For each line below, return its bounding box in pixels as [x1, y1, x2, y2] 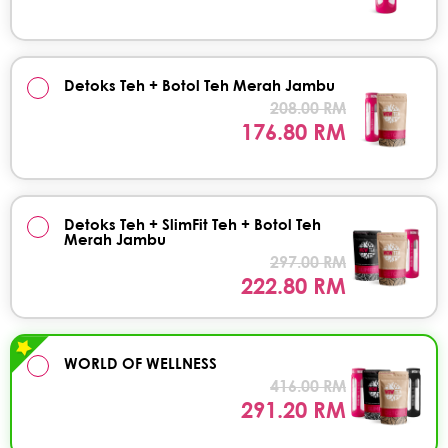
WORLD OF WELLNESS [64, 354, 217, 373]
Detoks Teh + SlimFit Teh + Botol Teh [64, 215, 321, 234]
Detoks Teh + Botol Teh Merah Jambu [64, 76, 335, 95]
